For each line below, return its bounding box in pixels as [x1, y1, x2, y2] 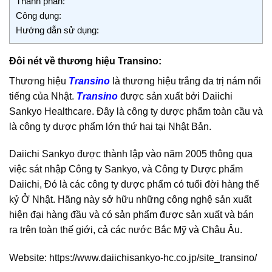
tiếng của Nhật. [9, 90, 76, 101]
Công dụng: [16, 10, 61, 21]
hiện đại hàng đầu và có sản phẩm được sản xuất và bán [9, 209, 254, 220]
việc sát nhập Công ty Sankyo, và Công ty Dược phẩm [9, 164, 243, 175]
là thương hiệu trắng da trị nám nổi [112, 75, 261, 86]
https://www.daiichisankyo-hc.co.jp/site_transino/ [49, 253, 257, 263]
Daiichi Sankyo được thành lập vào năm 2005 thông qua [9, 149, 253, 160]
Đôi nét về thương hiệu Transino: [9, 55, 161, 66]
